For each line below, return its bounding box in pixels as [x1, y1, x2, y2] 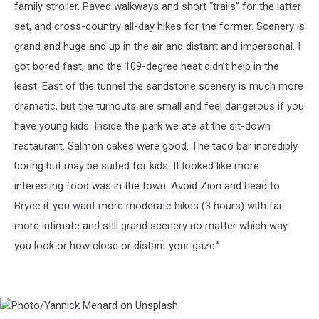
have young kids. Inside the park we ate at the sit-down [14, 120, 271, 133]
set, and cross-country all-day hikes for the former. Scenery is [14, 20, 305, 33]
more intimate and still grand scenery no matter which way [14, 219, 288, 233]
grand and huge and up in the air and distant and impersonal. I [14, 40, 300, 53]
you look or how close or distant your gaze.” [14, 239, 220, 253]
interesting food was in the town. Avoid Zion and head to [14, 179, 280, 193]
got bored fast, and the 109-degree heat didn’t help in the [14, 60, 279, 73]
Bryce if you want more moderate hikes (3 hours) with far [14, 199, 283, 213]
